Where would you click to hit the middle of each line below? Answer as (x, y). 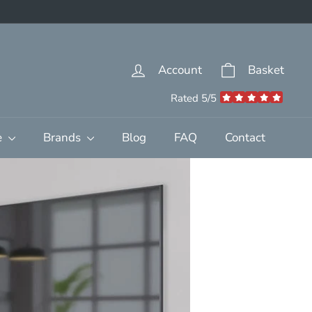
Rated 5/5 (194, 98)
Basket (266, 70)
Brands (63, 137)
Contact (245, 137)
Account (180, 70)
